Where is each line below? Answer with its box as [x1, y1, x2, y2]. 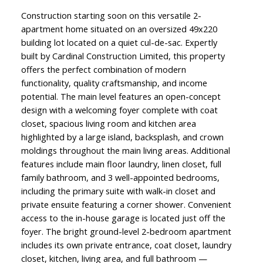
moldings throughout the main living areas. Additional [21, 144, 230, 157]
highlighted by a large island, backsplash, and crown [21, 131, 224, 143]
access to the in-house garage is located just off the [21, 212, 225, 224]
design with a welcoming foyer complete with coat [21, 104, 218, 116]
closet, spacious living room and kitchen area [21, 117, 196, 130]
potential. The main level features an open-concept [21, 90, 221, 103]
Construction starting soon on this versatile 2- [21, 9, 201, 22]
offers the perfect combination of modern [21, 63, 186, 76]
